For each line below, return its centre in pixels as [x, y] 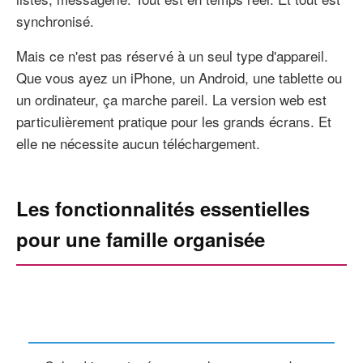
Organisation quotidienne [107, 323]
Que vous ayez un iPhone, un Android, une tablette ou [179, 77]
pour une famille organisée [141, 239]
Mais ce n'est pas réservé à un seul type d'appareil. [172, 55]
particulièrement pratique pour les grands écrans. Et [174, 121]
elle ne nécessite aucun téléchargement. [138, 143]
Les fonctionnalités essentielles [163, 208]
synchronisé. [55, 20]
